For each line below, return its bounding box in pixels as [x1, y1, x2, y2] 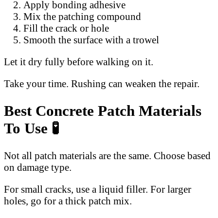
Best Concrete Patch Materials [4, 102, 201, 119]
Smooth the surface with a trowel [23, 34, 159, 46]
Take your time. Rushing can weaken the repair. [4, 78, 200, 90]
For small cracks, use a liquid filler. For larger [4, 183, 191, 195]
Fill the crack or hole [23, 22, 109, 34]
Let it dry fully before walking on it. [4, 56, 153, 68]
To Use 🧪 [4, 119, 59, 137]
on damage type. [4, 161, 72, 173]
